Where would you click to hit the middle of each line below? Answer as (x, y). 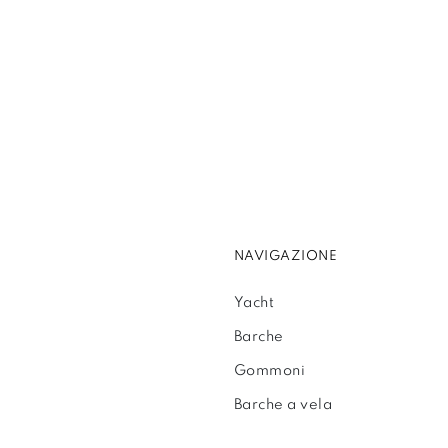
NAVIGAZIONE (285, 257)
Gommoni (269, 371)
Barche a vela (283, 405)
